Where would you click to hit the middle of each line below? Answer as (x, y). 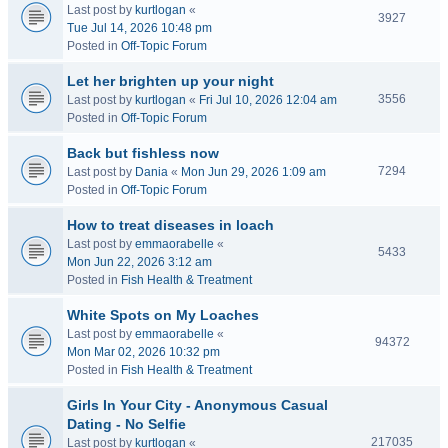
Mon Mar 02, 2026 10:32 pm (143, 352)
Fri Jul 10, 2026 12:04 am (268, 100)
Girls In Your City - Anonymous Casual (197, 405)
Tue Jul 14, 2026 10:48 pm (139, 28)
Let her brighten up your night (170, 81)
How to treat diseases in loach (170, 225)
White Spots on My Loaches (163, 315)
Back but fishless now (143, 153)
